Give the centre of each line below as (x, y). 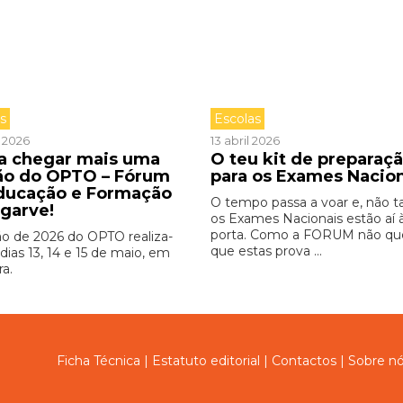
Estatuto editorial (206, 361)
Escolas (237, 119)
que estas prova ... (266, 251)
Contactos (304, 361)
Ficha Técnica (99, 361)
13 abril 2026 (245, 140)
